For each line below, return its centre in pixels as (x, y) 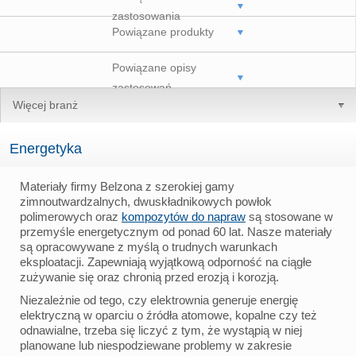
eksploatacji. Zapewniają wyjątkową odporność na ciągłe (166, 261)
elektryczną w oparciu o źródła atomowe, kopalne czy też (168, 315)
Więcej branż (45, 104)
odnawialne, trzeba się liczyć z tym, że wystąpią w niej (161, 330)
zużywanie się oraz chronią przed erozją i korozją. (149, 277)
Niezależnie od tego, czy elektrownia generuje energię (159, 300)
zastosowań (142, 87)
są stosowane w (289, 216)
